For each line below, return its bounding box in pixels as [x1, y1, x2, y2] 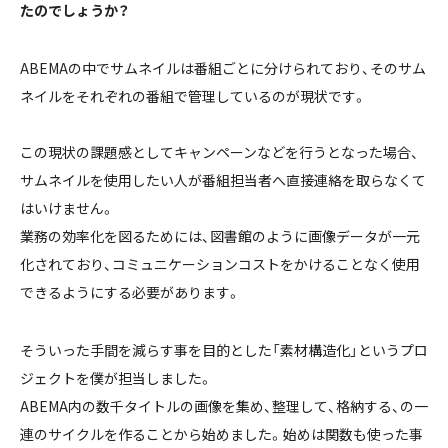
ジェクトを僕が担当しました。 [20, 368, 213, 389]
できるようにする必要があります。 [20, 282, 241, 303]
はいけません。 [20, 198, 115, 219]
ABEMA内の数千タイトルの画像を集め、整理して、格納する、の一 [20, 396, 428, 417]
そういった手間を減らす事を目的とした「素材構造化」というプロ [20, 340, 428, 361]
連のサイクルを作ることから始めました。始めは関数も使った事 [20, 424, 423, 445]
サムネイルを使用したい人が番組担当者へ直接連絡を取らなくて [20, 170, 426, 191]
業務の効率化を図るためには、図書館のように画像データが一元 [20, 226, 420, 247]
